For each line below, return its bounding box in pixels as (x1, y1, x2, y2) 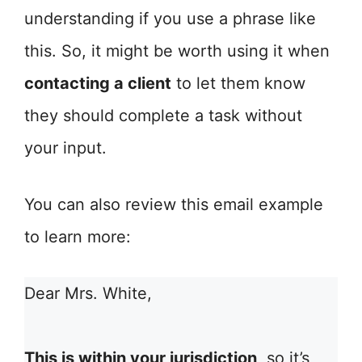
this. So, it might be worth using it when (24, 41, 330, 61)
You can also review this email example (24, 195, 323, 214)
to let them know (171, 74, 305, 93)
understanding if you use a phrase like (24, 9, 316, 28)
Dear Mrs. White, (24, 284, 152, 303)
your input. (24, 138, 107, 158)
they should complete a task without (24, 106, 302, 125)
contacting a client (24, 74, 171, 93)
